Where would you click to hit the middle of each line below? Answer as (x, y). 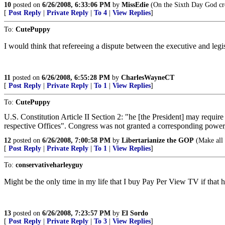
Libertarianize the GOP (158, 140)
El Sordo (135, 213)
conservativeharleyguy (49, 165)
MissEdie (135, 5)
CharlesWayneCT (148, 78)
